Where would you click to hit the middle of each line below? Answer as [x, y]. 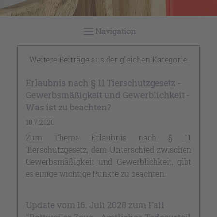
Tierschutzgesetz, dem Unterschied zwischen [108, 149]
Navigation [115, 31]
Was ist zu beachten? [68, 107]
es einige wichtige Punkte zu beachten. [96, 173]
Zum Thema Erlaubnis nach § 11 [108, 137]
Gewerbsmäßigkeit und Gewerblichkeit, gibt [108, 161]
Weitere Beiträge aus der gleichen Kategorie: [108, 59]
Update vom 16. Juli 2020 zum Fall [95, 205]
